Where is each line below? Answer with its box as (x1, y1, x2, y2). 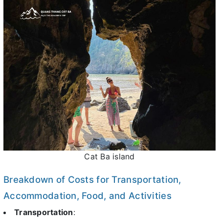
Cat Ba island (84, 151, 135, 161)
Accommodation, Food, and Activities (3, 190, 172, 201)
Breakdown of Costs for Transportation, (3, 174, 181, 185)
